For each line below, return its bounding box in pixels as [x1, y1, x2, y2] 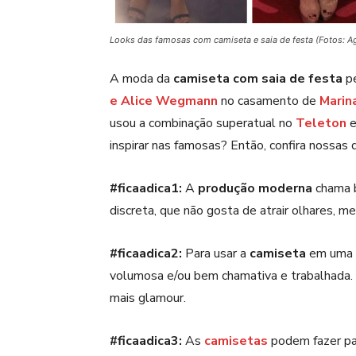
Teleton [296, 114, 346, 133]
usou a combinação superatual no [110, 114, 296, 133]
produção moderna [198, 180, 312, 198]
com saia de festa [233, 70, 342, 88]
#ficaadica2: [110, 245, 182, 263]
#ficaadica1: [110, 180, 182, 198]
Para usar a [182, 245, 250, 263]
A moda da [110, 70, 173, 88]
